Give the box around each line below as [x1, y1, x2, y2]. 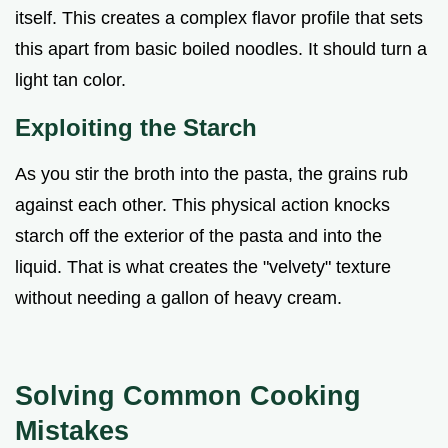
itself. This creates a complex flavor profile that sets [15, 8, 423, 29]
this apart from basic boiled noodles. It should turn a [15, 39, 427, 60]
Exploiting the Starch [15, 114, 257, 142]
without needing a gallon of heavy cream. [15, 288, 342, 309]
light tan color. [15, 70, 126, 91]
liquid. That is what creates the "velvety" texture [15, 257, 391, 278]
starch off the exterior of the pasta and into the [15, 226, 382, 247]
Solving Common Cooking [15, 380, 361, 412]
